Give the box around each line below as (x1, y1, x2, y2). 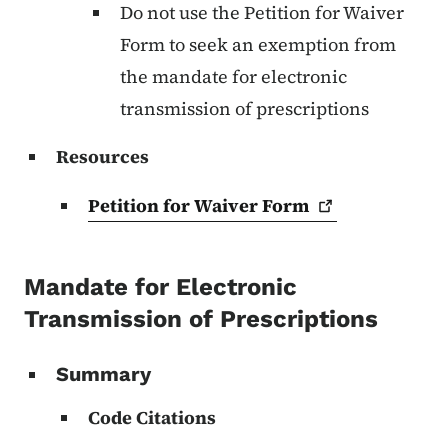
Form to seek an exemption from (120, 32, 396, 58)
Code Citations (88, 405, 216, 431)
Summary (56, 362, 151, 387)
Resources (56, 144, 149, 170)
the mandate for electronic (120, 64, 347, 90)
